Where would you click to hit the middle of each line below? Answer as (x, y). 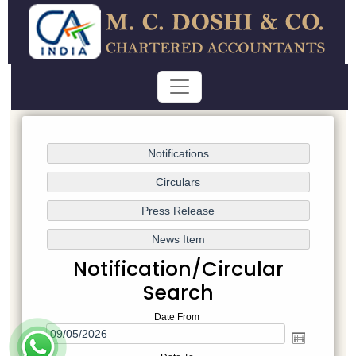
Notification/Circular (178, 269)
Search (178, 293)
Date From (177, 317)
